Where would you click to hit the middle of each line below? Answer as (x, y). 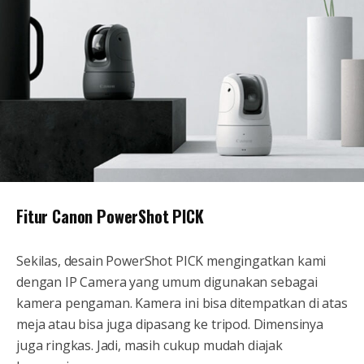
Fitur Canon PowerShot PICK (110, 217)
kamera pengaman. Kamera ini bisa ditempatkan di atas (182, 303)
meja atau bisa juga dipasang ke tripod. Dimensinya (170, 325)
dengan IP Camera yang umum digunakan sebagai (167, 282)
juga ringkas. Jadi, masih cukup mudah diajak (149, 346)
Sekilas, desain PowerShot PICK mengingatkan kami (171, 261)
